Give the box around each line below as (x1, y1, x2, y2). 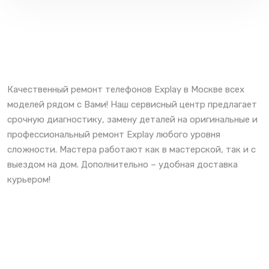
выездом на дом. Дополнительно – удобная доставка (7, 159, 238, 171)
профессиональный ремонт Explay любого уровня (7, 129, 220, 141)
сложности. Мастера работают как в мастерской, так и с (7, 144, 256, 156)
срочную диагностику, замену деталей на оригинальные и (7, 114, 258, 125)
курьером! (7, 174, 50, 186)
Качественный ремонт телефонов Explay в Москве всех (7, 84, 244, 95)
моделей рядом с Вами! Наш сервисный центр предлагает (7, 99, 257, 110)
